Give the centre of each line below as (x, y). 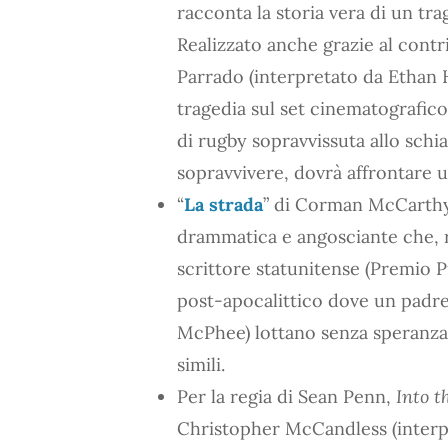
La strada (223, 204)
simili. (201, 364)
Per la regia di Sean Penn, (286, 396)
